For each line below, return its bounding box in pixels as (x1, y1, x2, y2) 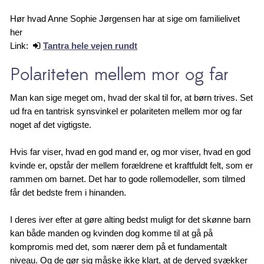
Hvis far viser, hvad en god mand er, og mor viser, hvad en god (10, 146, 251, 157)
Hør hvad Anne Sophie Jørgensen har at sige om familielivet (10, 13, 240, 24)
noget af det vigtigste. (10, 119, 92, 130)
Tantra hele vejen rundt (43, 40, 138, 51)
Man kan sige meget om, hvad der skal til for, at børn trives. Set (10, 92, 253, 103)
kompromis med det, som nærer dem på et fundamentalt (10, 241, 227, 252)
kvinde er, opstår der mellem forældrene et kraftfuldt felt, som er (10, 160, 253, 170)
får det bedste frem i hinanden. (10, 187, 127, 197)
